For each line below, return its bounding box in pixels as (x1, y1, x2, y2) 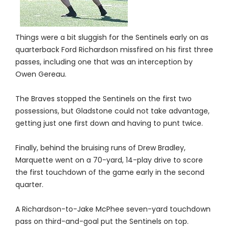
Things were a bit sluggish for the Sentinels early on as (15, 32, 209, 43)
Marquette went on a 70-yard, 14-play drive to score (15, 155, 203, 166)
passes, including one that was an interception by (15, 57, 193, 67)
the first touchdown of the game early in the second (15, 167, 204, 178)
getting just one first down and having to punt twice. (15, 118, 203, 129)
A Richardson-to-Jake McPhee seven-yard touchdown (15, 204, 211, 215)
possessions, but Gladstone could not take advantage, (15, 106, 210, 117)
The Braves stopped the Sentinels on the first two (15, 94, 192, 104)
